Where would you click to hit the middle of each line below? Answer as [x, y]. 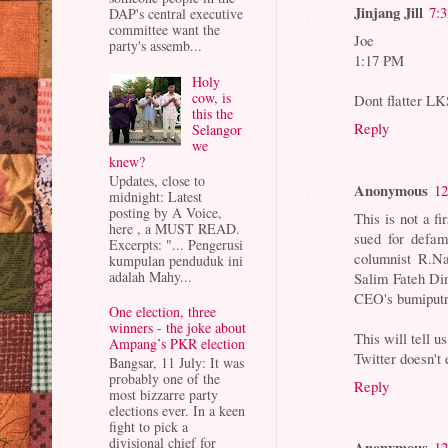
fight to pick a [148, 426]
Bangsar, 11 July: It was [176, 362]
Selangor [216, 129]
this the [212, 113]
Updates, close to [157, 180]
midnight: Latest [155, 196]
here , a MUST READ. [174, 228]
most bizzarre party [163, 394]
